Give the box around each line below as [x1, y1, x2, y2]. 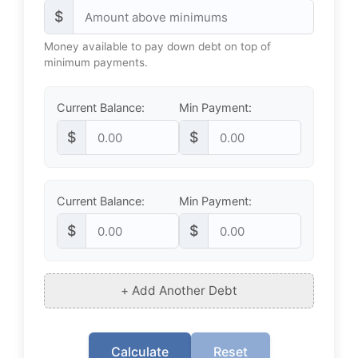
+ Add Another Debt [121, 283, 237, 298]
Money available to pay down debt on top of [44, 40, 271, 53]
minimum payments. [44, 56, 148, 69]
